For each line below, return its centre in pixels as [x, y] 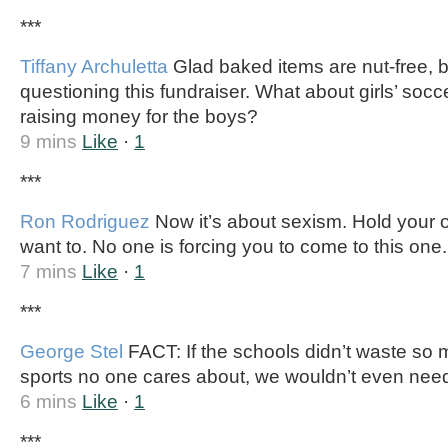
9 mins [48, 141]
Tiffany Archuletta [94, 66]
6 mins [48, 401]
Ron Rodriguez [85, 221]
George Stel [71, 351]
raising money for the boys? [139, 116]
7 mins [48, 271]
